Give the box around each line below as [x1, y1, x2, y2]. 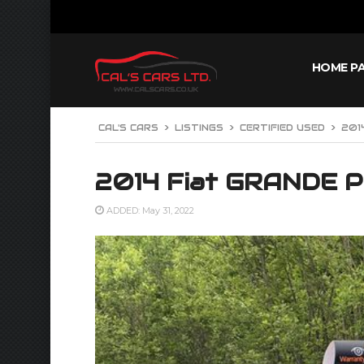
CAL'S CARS [98, 122, 158, 134]
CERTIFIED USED [240, 122, 325, 134]
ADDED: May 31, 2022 [104, 205, 194, 217]
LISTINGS [175, 122, 223, 134]
